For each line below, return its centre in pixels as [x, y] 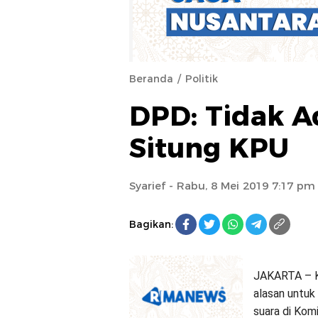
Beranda [151, 79]
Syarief [147, 186]
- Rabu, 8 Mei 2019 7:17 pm [240, 186]
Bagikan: [151, 224]
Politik [202, 79]
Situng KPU [209, 148]
